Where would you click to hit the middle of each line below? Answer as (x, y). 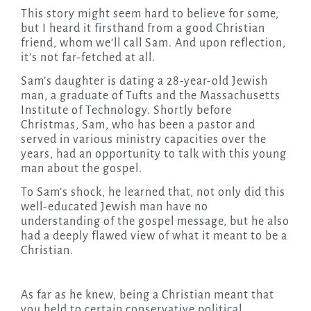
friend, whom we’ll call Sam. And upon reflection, (153, 43)
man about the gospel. (81, 168)
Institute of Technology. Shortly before (126, 110)
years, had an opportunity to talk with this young (153, 154)
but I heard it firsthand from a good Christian (143, 28)
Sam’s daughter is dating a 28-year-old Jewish (144, 81)
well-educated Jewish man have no (114, 207)
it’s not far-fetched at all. (88, 57)
